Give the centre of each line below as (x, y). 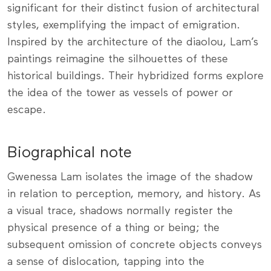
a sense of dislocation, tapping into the (106, 262)
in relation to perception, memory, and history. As (134, 194)
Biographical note (70, 153)
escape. (27, 110)
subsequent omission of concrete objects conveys (135, 245)
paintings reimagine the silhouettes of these (118, 59)
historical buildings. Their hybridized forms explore (135, 76)
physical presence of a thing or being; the (113, 228)
